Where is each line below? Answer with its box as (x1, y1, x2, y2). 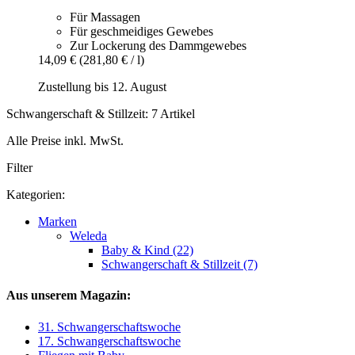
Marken (38, 215, 77, 229)
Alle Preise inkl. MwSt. (6, 134, 124, 148)
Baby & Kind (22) (101, 243, 193, 258)
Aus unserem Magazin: (6, 288, 131, 303)
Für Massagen (70, 10, 140, 25)
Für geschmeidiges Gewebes (70, 25, 213, 39)
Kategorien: (6, 188, 65, 202)
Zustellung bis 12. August (38, 80, 166, 94)
